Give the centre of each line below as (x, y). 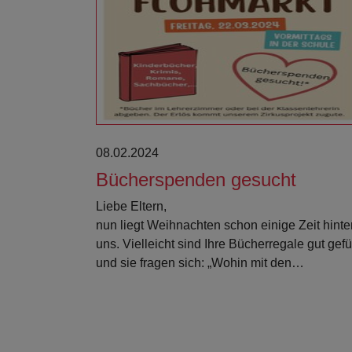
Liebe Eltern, (131, 206)
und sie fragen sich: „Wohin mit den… (200, 263)
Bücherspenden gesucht (196, 180)
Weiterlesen (262, 30)
